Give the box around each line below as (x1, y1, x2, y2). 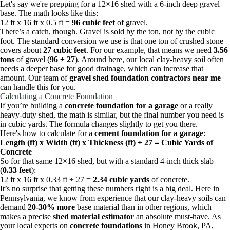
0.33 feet (3, 166, 31, 175)
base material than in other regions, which (75, 203, 212, 212)
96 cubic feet (72, 18, 115, 27)
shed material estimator (53, 212, 134, 221)
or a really (178, 101, 213, 110)
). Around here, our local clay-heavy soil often (75, 55, 224, 64)
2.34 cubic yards (93, 175, 149, 184)
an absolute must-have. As (134, 212, 221, 221)
